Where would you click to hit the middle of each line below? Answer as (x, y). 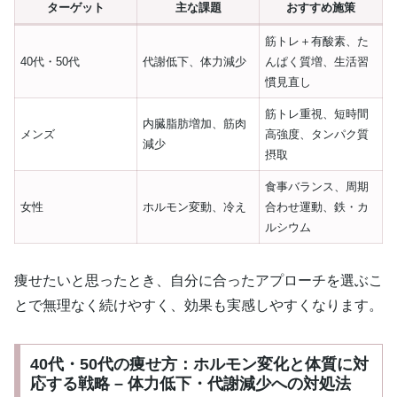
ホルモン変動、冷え (195, 206)
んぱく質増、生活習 (317, 61)
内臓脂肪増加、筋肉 (195, 123)
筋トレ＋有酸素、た (317, 41)
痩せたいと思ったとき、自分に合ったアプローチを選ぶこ (198, 281)
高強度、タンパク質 (317, 134)
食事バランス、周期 (317, 186)
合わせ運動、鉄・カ (317, 206)
